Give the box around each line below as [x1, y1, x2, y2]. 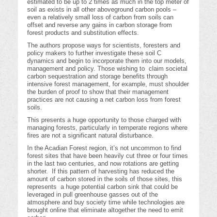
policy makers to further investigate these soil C [27, 49, 162, 57]
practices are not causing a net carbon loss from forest [27, 96, 181, 104]
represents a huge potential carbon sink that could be [27, 183, 178, 191]
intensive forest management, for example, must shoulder [27, 80, 189, 88]
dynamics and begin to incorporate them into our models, [27, 57, 187, 65]
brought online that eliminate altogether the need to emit [27, 206, 184, 214]
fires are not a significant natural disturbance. [27, 132, 154, 139]
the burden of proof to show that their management [27, 88, 169, 96]
